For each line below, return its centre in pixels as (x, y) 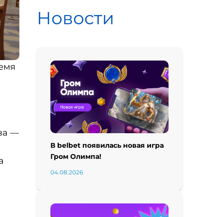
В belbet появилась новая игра (107, 145)
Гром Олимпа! (76, 156)
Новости (76, 18)
